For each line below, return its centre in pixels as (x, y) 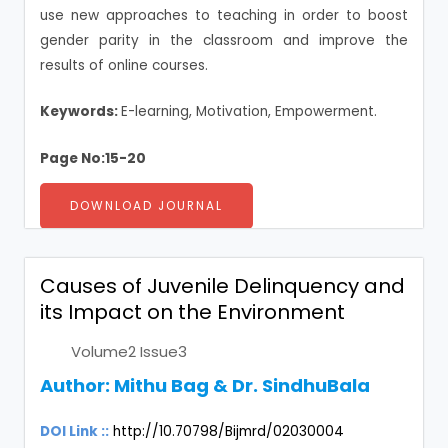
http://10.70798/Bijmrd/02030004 (228, 432)
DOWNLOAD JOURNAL (146, 206)
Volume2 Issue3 (129, 352)
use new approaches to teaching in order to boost (224, 15)
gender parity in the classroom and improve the (224, 40)
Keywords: (80, 112)
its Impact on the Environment (192, 312)
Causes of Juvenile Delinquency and (222, 286)
